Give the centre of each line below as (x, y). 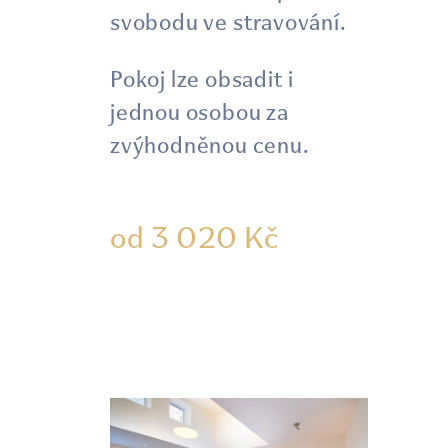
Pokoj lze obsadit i (202, 79)
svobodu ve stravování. (228, 22)
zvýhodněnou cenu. (210, 145)
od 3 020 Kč (194, 237)
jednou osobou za (199, 112)
